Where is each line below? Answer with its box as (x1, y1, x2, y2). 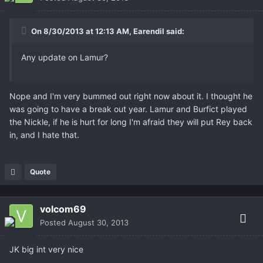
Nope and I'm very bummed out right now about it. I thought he (9, 91, 252, 102)
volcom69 (40, 203, 86, 215)
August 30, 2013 (68, 218, 129, 228)
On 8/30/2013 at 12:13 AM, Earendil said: (29, 26, 184, 36)
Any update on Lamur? (21, 52, 108, 63)
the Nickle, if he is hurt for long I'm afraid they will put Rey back (9, 117, 252, 127)
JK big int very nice (9, 244, 83, 255)
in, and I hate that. (9, 130, 79, 140)
